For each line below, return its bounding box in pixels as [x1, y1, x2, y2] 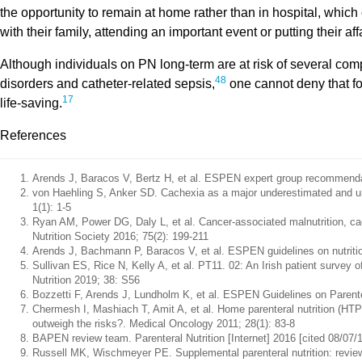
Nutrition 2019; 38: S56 [32, 273, 143, 286]
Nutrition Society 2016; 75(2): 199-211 [32, 229, 208, 242]
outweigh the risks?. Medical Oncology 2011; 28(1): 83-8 [32, 317, 295, 330]
